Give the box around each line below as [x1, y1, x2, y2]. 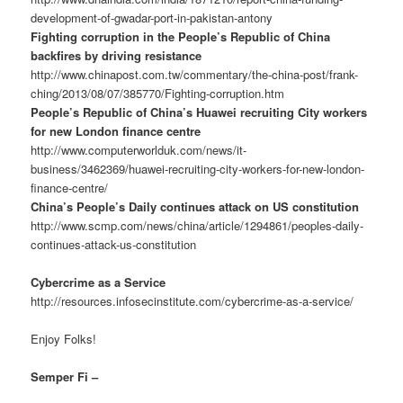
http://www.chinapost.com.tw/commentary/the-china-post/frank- [31, 66, 359, 84]
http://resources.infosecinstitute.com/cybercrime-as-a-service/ [31, 292, 354, 310]
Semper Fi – [31, 368, 99, 386]
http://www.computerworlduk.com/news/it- [31, 141, 247, 159]
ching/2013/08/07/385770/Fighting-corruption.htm [31, 85, 285, 103]
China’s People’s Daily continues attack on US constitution [31, 198, 360, 216]
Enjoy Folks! [31, 330, 97, 348]
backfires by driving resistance [31, 47, 202, 65]
